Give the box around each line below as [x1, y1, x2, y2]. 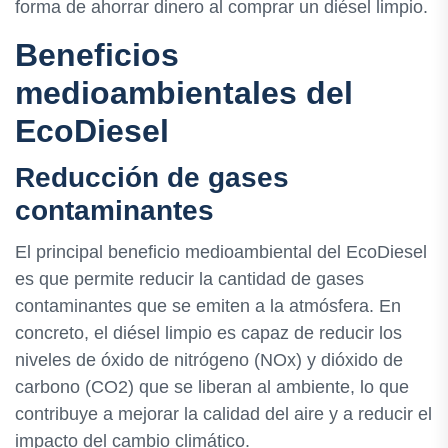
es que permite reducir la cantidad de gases [15, 268, 364, 289]
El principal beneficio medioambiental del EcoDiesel [15, 241, 427, 262]
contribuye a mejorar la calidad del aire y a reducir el [15, 403, 432, 424]
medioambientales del [15, 75, 353, 112]
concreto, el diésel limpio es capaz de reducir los [15, 322, 402, 343]
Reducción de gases [15, 162, 289, 194]
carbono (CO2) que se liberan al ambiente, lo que [15, 376, 409, 397]
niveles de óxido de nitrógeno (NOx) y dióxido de [15, 349, 403, 370]
